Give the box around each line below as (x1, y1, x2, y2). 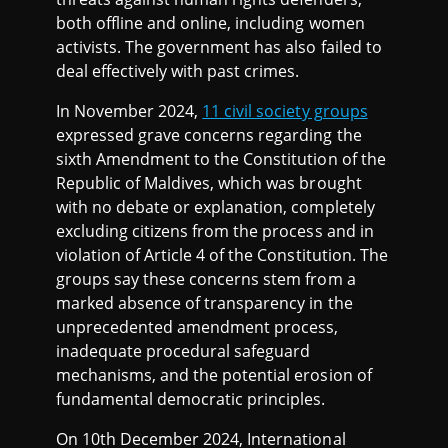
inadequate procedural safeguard (56, 339, 311, 362)
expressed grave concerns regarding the (56, 123, 362, 146)
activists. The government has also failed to (56, 35, 382, 58)
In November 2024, (56, 99, 203, 122)
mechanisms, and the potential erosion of (56, 363, 372, 386)
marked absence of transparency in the (56, 291, 353, 314)
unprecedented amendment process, (56, 315, 339, 338)
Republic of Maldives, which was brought (56, 171, 362, 194)
